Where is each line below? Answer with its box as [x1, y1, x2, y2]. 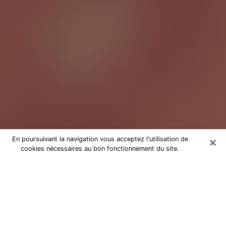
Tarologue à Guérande [8, 158, 135, 173]
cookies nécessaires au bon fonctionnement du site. [21, 145, 179, 152]
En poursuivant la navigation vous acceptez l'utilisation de [12, 135, 188, 143]
